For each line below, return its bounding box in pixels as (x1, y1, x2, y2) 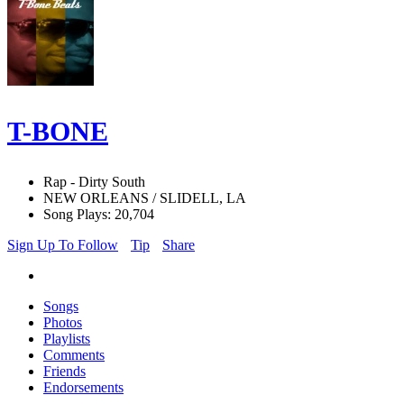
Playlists (43, 331, 90, 347)
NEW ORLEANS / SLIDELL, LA (43, 190, 246, 207)
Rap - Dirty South (43, 174, 145, 190)
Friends (43, 363, 86, 380)
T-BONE (7, 116, 108, 147)
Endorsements (43, 380, 124, 396)
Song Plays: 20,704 (43, 207, 154, 223)
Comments (43, 347, 105, 363)
